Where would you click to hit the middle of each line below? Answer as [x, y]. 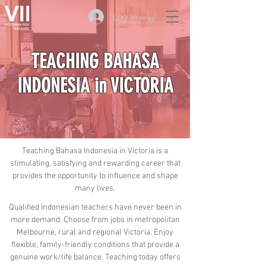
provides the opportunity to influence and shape [95, 176]
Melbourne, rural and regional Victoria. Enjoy [95, 232]
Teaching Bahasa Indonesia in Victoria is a [95, 151]
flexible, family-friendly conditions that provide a [95, 245]
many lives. [95, 188]
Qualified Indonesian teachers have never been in [95, 207]
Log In [125, 17]
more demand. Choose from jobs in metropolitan [95, 220]
